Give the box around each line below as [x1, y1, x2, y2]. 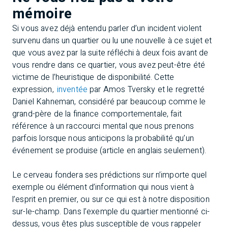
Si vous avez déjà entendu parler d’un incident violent [12, 22, 202, 35]
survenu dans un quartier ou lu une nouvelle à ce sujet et [12, 35, 212, 47]
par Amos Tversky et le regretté [88, 83, 205, 96]
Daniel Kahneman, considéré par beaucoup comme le [12, 96, 206, 108]
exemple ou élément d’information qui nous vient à [12, 181, 194, 193]
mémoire [12, 4, 72, 24]
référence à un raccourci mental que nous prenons [12, 120, 194, 132]
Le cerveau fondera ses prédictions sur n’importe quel [12, 169, 207, 181]
